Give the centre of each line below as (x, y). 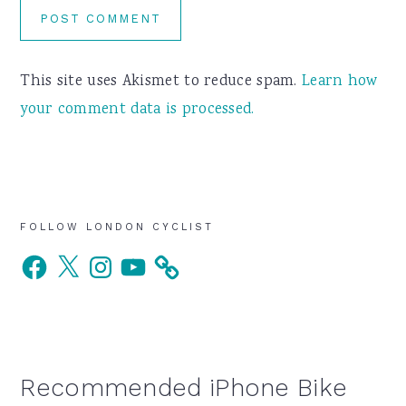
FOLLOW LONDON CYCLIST (117, 227)
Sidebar (71, 275)
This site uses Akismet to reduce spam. (161, 82)
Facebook (50, 259)
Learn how (340, 82)
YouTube (147, 259)
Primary (71, 238)
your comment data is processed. (137, 111)
